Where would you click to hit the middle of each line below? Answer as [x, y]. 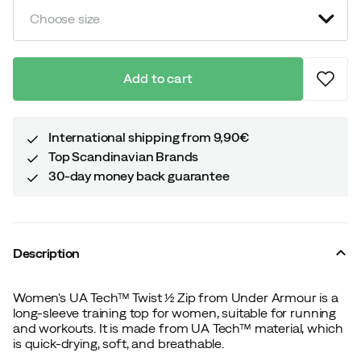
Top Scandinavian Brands [124, 156]
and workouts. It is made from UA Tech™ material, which [178, 328]
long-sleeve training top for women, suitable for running [175, 312]
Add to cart [158, 79]
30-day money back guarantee [139, 175]
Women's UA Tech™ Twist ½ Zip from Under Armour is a [176, 297]
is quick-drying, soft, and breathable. [120, 343]
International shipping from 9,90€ [149, 137]
